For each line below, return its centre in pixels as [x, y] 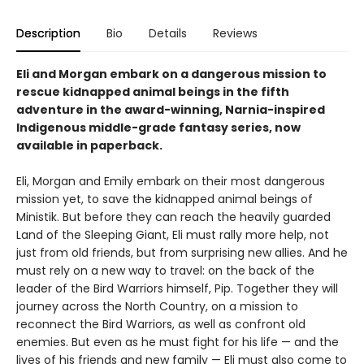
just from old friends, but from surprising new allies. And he [182, 252]
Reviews [235, 33]
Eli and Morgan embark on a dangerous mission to [171, 74]
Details [168, 33]
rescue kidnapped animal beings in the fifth [153, 91]
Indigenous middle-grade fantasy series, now [158, 127]
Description [48, 33]
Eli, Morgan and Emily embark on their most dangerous [171, 181]
